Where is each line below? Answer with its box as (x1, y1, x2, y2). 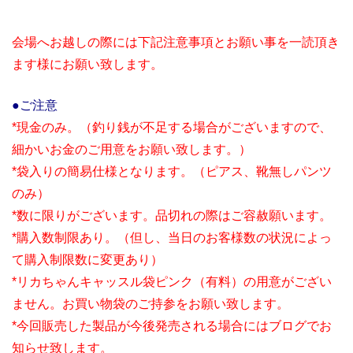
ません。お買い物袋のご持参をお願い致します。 (12, 296, 289, 310)
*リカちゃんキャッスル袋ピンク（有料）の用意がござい (12, 274, 332, 288)
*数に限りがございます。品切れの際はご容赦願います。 (12, 208, 332, 222)
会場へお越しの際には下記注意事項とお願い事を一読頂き (12, 35, 340, 49)
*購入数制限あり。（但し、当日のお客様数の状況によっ (12, 230, 332, 244)
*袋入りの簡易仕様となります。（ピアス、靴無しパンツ (12, 164, 332, 178)
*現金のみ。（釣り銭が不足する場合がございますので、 (12, 120, 332, 134)
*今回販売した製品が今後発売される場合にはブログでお (12, 318, 332, 333)
